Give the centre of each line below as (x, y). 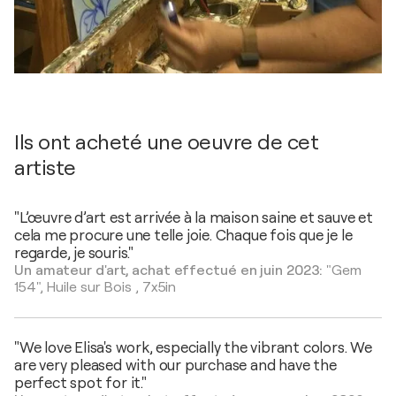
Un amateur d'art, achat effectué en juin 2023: (171, 271)
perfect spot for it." (80, 384)
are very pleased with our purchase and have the (175, 366)
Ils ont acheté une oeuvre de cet (166, 143)
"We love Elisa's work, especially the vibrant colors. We (193, 348)
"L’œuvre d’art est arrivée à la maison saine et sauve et (194, 218)
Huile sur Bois (89, 288)
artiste (45, 168)
